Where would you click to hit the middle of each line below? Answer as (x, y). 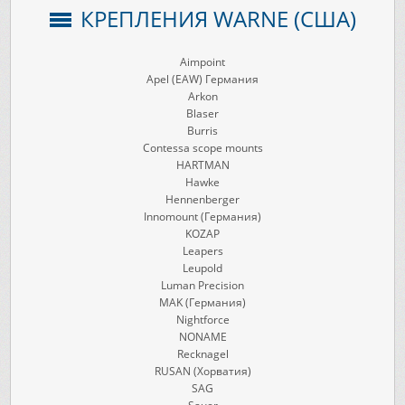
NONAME (202, 337)
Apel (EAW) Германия (202, 79)
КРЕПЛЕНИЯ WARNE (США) (218, 19)
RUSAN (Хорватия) (202, 371)
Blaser (202, 113)
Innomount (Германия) (202, 217)
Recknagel (202, 354)
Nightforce (202, 320)
